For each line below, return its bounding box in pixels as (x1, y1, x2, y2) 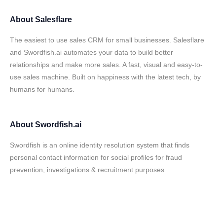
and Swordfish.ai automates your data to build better (10, 48, 173, 56)
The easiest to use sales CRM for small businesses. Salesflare (10, 36, 204, 44)
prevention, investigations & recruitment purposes (10, 166, 164, 174)
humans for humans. (10, 85, 74, 93)
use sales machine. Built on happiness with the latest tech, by (10, 73, 201, 81)
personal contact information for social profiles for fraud (10, 153, 182, 161)
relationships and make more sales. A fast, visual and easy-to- (10, 61, 203, 69)
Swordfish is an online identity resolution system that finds (10, 141, 189, 149)
